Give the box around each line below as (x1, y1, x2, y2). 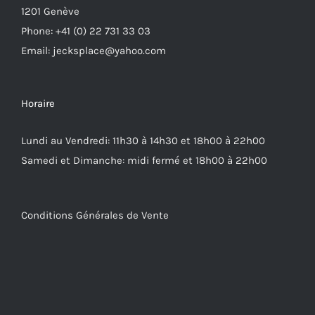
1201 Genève (21, 5, 79, 18)
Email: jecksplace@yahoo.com (21, 44, 166, 58)
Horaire (21, 97, 55, 110)
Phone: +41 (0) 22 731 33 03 (21, 25, 150, 38)
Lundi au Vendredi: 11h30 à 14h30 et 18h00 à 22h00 (21, 134, 265, 148)
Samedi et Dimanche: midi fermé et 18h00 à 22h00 (21, 154, 267, 167)
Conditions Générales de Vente (21, 209, 169, 222)
